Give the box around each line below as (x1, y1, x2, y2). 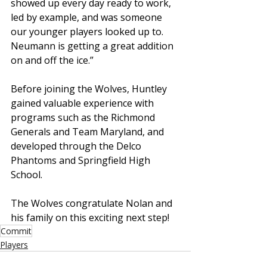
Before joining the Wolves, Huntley (11, 82, 169, 95)
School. (11, 168, 42, 181)
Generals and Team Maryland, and (11, 125, 166, 138)
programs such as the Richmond (11, 111, 157, 124)
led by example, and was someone (11, 11, 164, 24)
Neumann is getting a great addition (11, 39, 176, 52)
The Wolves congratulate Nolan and (11, 197, 175, 210)
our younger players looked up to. (11, 25, 166, 38)
